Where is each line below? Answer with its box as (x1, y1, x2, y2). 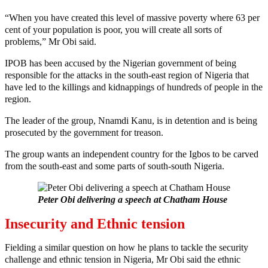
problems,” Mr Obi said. (5, 36, 96, 47)
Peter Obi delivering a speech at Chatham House (38, 194, 227, 205)
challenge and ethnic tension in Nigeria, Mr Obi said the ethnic (5, 254, 240, 264)
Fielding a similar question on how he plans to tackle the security (5, 242, 248, 252)
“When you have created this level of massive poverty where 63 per (5, 13, 260, 23)
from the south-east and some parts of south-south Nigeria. (5, 161, 224, 172)
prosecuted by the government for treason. (5, 127, 163, 138)
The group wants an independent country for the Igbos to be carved (5, 149, 258, 160)
